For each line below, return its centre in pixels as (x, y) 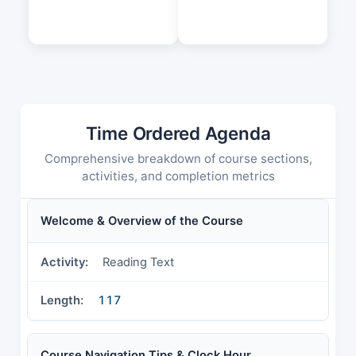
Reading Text (138, 262)
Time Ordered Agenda (178, 133)
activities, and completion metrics (178, 176)
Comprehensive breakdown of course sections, (178, 159)
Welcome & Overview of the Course (142, 221)
